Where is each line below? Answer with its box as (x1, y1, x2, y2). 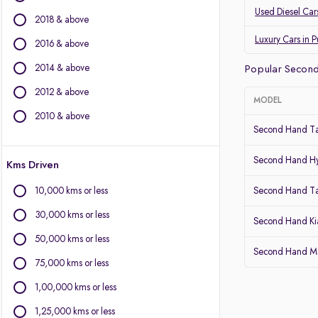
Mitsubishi (25, 232, 63, 242)
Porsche (25, 250, 55, 260)
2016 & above (35, 39, 89, 49)
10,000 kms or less (35, 186, 108, 196)
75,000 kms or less (35, 258, 109, 268)
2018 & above (35, 15, 89, 25)
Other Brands (2, 64, 53, 74)
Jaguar (25, 16, 50, 26)
